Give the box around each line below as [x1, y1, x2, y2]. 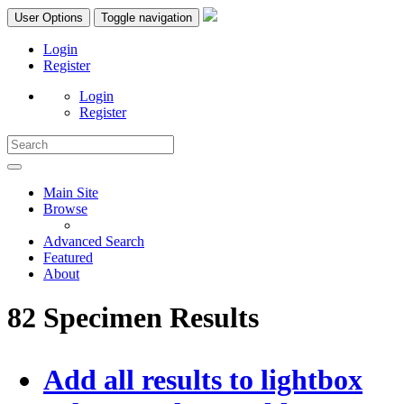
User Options [14, 11, 83, 24]
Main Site [43, 185, 98, 200]
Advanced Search [43, 234, 144, 249]
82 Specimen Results [7, 301, 259, 335]
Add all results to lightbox [43, 363, 363, 397]
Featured [43, 250, 93, 265]
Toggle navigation [101, 11, 192, 24]
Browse [43, 201, 87, 216]
